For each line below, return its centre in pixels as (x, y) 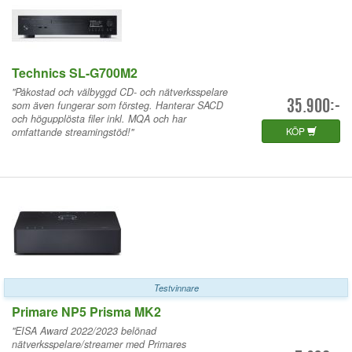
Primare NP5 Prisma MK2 (86, 311)
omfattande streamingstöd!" (73, 132)
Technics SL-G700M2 (75, 72)
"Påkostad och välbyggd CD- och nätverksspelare (120, 92)
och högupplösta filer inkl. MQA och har (99, 118)
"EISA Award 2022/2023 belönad (84, 330)
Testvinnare (176, 287)
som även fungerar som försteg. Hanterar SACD (117, 105)
